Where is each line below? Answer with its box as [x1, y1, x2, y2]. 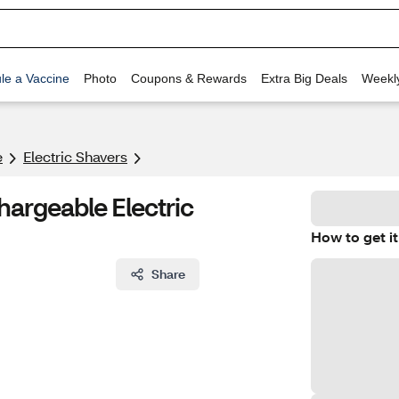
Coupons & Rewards [131, 70, 248, 85]
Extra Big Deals [261, 70, 348, 85]
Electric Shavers [23, 147, 127, 166]
